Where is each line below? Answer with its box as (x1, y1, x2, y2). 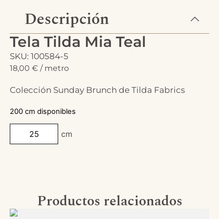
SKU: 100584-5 (10, 51, 68, 61)
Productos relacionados (37, 191, 182, 212)
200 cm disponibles (10, 107, 76, 116)
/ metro (40, 64, 69, 73)
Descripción (24, 7, 109, 31)
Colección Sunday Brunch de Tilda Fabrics (10, 85, 185, 95)
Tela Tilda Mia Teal (10, 33, 146, 51)
